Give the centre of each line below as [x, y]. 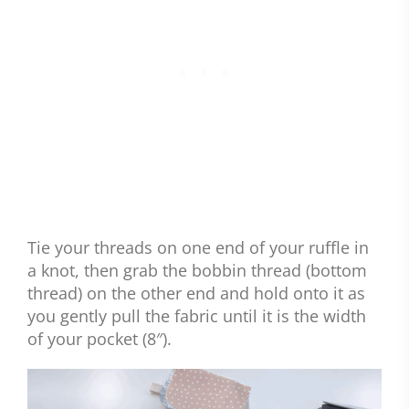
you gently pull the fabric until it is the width [197, 315]
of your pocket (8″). [100, 338]
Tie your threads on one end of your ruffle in [198, 247]
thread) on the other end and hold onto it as [196, 293]
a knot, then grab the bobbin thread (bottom [197, 270]
